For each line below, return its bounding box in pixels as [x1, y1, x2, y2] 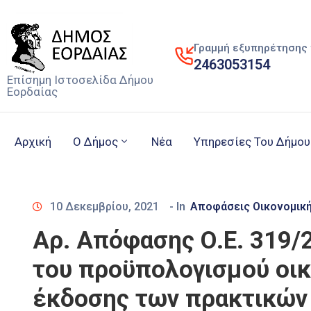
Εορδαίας [7, 85, 58, 99]
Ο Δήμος [73, 135, 118, 149]
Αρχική [15, 135, 51, 149]
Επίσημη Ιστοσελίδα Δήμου [7, 73, 153, 87]
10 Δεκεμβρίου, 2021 [50, 200, 159, 214]
